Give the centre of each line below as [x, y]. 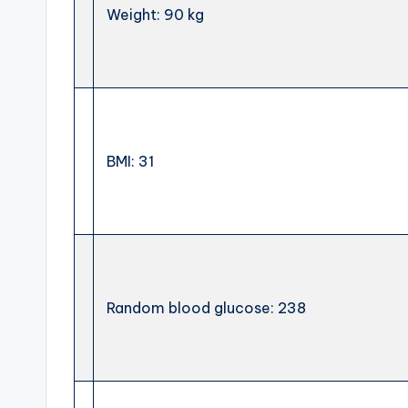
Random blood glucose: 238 [205, 308]
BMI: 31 [129, 161]
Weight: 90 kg [154, 15]
